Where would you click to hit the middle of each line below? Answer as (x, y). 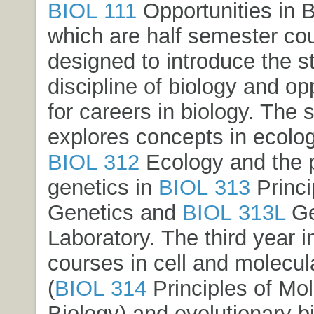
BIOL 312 (93, 162)
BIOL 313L (233, 212)
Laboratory (98, 238)
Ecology (181, 162)
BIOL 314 (100, 288)
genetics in (103, 187)
